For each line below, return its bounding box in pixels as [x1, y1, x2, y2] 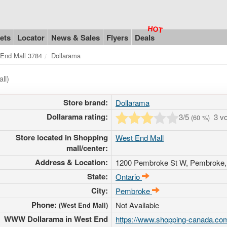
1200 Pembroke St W [116, 157, 186, 168]
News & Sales [51, 31, 100, 43]
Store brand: [63, 96, 108, 108]
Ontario [116, 171, 140, 182]
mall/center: [66, 142, 108, 154]
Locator [17, 31, 45, 43]
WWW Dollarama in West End [4, 213, 108, 224]
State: [87, 170, 108, 182]
